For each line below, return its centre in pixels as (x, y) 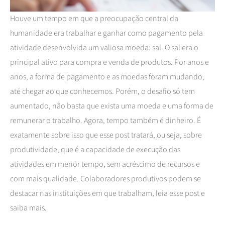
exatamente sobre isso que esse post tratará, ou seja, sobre (106, 135)
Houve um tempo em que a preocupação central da (94, 18)
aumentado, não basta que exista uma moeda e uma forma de (112, 106)
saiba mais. (28, 208)
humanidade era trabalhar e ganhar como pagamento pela (106, 33)
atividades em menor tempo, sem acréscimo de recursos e (105, 164)
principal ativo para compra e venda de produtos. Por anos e (109, 62)
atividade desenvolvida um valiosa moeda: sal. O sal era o (104, 47)
